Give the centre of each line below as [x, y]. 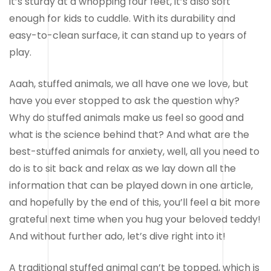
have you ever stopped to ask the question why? [124, 100]
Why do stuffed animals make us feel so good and [126, 117]
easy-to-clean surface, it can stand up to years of [128, 35]
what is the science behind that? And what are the [129, 134]
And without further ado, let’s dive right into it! [117, 236]
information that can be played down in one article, [131, 185]
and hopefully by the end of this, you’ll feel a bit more [135, 202]
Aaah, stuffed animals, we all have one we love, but [129, 83]
